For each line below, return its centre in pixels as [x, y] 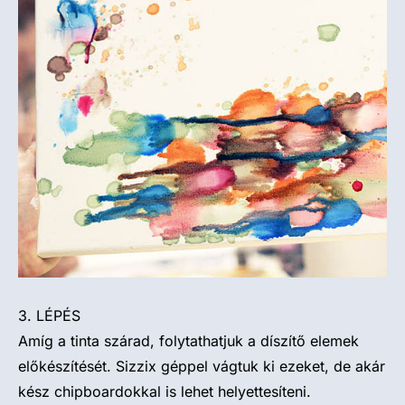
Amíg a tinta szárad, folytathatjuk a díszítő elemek [188, 341]
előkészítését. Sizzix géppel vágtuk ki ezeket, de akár [202, 366]
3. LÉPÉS [49, 316]
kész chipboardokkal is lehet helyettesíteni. [165, 391]
